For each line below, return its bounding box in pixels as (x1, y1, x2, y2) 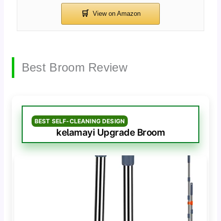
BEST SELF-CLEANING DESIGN (34, 117, 125, 125)
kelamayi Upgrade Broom (56, 126, 165, 138)
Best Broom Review (21, 60, 127, 74)
